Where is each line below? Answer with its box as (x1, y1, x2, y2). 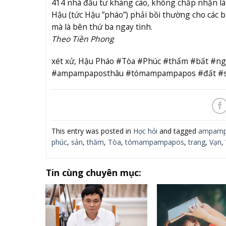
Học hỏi (133, 126, 157, 136)
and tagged (157, 126, 198, 136)
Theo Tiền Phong (51, 33, 116, 44)
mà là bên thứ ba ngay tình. (51, 21, 152, 32)
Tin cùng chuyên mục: (45, 166, 141, 179)
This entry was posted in (51, 126, 133, 136)
